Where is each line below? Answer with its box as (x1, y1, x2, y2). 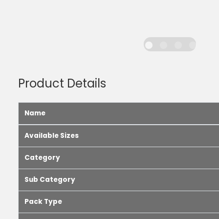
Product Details (18, 75, 106, 91)
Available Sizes (24, 131, 79, 140)
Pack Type (24, 197, 62, 206)
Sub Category (24, 175, 75, 184)
